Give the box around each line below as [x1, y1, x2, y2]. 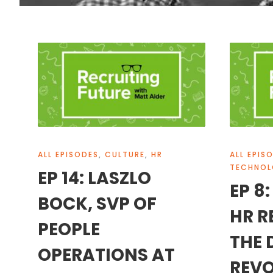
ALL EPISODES [38, 149, 99, 160]
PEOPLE [38, 217, 100, 241]
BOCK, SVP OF [38, 191, 157, 216]
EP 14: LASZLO [38, 166, 151, 190]
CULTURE [105, 149, 145, 160]
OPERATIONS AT [38, 243, 175, 267]
